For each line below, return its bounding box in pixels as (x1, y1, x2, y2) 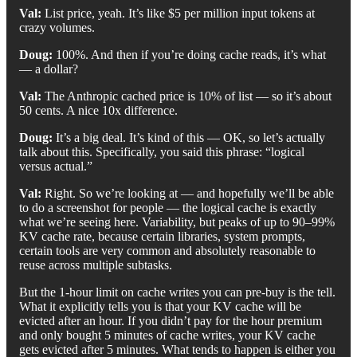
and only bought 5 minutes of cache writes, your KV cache (19, 328, 316, 342)
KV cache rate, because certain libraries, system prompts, (19, 229, 305, 243)
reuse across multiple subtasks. (19, 257, 172, 272)
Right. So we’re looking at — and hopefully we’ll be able (41, 186, 334, 200)
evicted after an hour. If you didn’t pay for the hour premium (19, 313, 322, 328)
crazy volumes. (19, 20, 95, 34)
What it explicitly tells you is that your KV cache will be (19, 299, 301, 313)
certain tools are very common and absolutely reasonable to (19, 243, 316, 257)
